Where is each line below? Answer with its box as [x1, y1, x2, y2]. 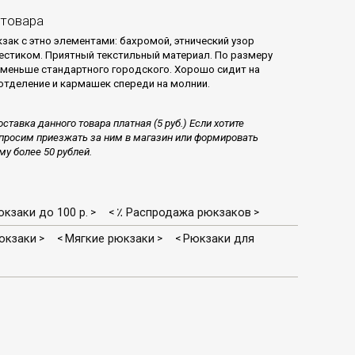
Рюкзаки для [183, 231, 254, 246]
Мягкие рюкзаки [65, 231, 155, 246]
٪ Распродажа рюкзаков [116, 205, 251, 220]
